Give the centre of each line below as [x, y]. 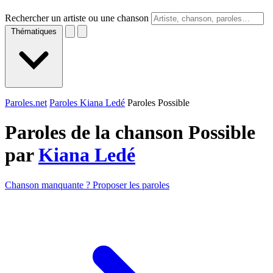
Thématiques [34, 31]
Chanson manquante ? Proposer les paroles [87, 185]
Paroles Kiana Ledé [87, 103]
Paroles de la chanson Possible [130, 133]
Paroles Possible [158, 103]
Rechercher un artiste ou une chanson [77, 18]
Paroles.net [26, 103]
